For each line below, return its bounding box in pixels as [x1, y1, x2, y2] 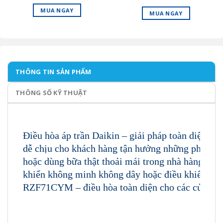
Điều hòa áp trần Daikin [23, 129, 122, 141]
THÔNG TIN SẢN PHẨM [15, 67, 92, 76]
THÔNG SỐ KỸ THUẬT [15, 88, 88, 97]
